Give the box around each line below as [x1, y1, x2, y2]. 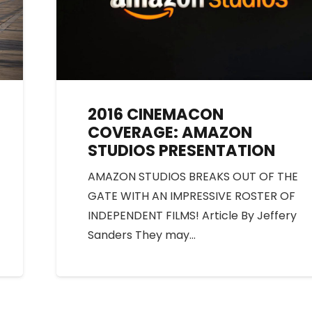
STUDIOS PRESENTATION [87, 139, 275, 162]
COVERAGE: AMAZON [87, 121, 252, 144]
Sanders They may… [87, 227, 196, 244]
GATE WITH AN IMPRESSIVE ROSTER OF [87, 188, 295, 205]
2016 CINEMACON [87, 103, 224, 126]
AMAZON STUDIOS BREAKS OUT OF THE [87, 169, 298, 185]
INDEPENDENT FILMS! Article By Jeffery [87, 208, 297, 224]
